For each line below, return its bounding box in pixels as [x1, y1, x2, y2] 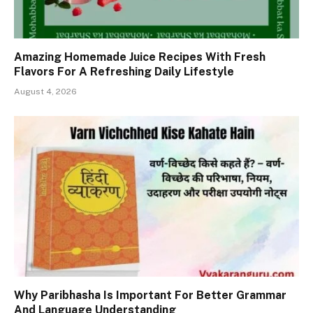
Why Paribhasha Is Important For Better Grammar [14, 288, 286, 302]
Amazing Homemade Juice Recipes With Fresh [14, 50, 265, 64]
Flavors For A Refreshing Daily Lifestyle [14, 65, 234, 79]
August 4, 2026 [14, 87, 77, 97]
